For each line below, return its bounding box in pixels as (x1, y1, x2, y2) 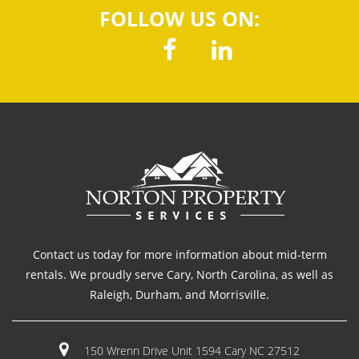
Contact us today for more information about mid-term (32, 247, 327, 262)
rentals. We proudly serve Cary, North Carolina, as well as (26, 267, 333, 282)
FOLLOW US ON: (99, 5, 260, 32)
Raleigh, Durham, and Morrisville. (90, 287, 269, 302)
